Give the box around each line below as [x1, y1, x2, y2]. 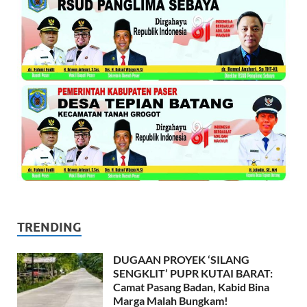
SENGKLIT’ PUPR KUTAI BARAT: [113, 267, 273, 280]
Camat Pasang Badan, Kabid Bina [113, 280, 269, 294]
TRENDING [17, 220, 82, 235]
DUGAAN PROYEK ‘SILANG [113, 253, 249, 267]
